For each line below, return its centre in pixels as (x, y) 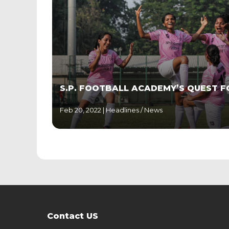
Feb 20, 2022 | (82, 110)
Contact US (73, 216)
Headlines (123, 110)
